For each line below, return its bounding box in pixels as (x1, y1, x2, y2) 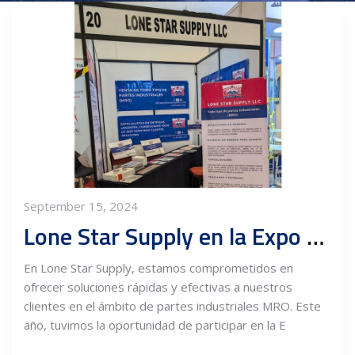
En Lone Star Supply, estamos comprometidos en (24, 259, 293, 276)
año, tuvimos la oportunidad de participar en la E (24, 316, 286, 333)
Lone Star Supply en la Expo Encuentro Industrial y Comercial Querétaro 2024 (307, 217, 325, 254)
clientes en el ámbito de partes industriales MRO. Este (24, 297, 321, 314)
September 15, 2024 (24, 197, 138, 214)
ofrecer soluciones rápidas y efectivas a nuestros (24, 278, 292, 295)
